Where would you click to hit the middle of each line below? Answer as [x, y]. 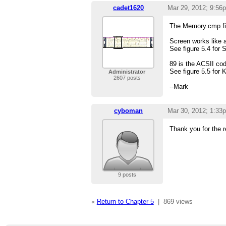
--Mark [179, 87]
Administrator [127, 72]
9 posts [127, 175]
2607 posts [127, 78]
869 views [178, 202]
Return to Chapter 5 [125, 202]
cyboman [129, 111]
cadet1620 [129, 8]
